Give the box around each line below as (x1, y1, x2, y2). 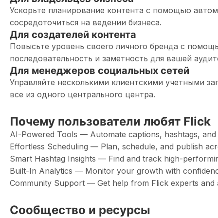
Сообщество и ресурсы (10, 203, 150, 217)
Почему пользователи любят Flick (10, 114, 211, 128)
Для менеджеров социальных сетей (10, 65, 189, 76)
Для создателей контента (10, 29, 136, 40)
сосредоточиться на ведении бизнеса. (10, 18, 162, 27)
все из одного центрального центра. (10, 90, 155, 99)
